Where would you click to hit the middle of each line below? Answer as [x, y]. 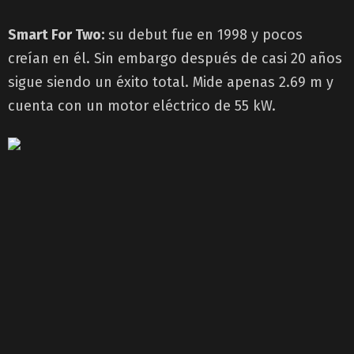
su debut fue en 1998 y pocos [203, 34]
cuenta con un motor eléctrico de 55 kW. [142, 105]
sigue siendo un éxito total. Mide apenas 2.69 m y [171, 82]
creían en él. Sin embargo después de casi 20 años [175, 58]
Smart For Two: [56, 34]
